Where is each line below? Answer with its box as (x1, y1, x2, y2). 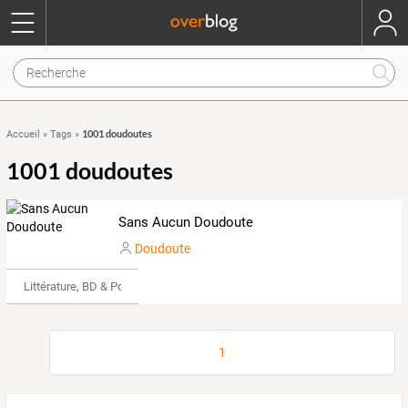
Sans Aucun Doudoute (117, 214, 253, 230)
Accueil (6, 128, 40, 140)
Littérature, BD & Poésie (23, 279, 146, 293)
